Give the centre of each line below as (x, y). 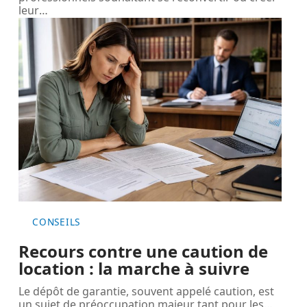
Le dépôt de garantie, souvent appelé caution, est (147, 291)
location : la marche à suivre (134, 268)
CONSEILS (56, 221)
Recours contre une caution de (144, 251)
